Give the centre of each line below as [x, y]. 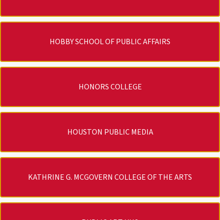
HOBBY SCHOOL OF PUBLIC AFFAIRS [110, 42]
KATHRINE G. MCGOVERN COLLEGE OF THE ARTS [110, 178]
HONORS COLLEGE [110, 87]
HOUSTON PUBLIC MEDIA [110, 132]
